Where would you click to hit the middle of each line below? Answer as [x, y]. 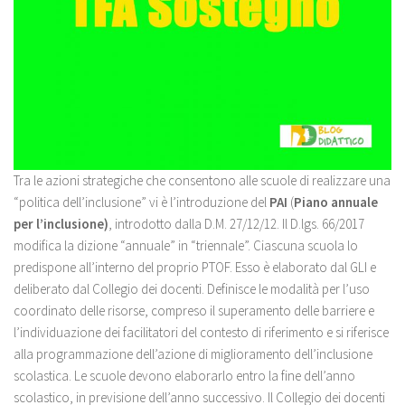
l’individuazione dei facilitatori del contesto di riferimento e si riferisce [201, 332]
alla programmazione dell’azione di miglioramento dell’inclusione [193, 353]
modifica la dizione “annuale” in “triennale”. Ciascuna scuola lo [186, 245]
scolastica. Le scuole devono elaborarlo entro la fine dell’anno [184, 375]
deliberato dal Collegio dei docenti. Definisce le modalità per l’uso [192, 288]
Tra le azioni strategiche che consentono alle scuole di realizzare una [202, 180]
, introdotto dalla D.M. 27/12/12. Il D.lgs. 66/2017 [236, 223]
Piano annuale [336, 202]
